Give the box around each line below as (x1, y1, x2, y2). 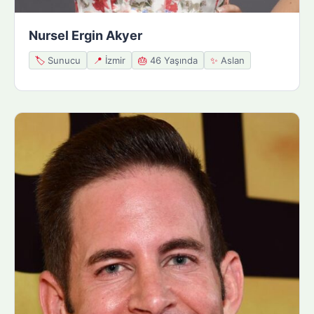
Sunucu (45, 54, 81, 66)
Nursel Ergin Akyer (29, 27, 142, 43)
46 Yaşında (147, 54, 198, 66)
